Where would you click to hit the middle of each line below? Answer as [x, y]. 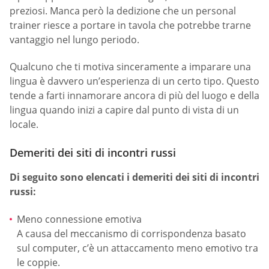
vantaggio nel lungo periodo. [74, 39]
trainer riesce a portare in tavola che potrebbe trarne [130, 25]
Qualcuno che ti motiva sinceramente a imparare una [130, 66]
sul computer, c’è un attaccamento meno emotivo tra [138, 248]
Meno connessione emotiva [79, 219]
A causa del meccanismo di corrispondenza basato [131, 233]
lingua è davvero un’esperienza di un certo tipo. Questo [134, 81]
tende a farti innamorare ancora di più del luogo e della [134, 95]
